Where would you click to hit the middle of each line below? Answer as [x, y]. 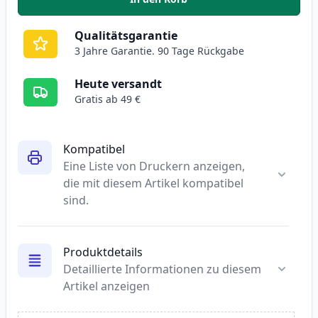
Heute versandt [118, 84]
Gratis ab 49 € [108, 99]
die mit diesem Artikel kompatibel [153, 183]
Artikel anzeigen [106, 286]
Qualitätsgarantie [126, 36]
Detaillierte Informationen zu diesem [162, 269]
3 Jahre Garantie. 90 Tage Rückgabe [159, 51]
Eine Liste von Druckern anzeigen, [154, 166]
